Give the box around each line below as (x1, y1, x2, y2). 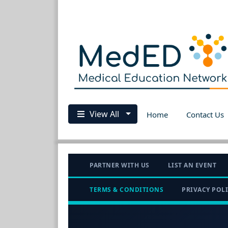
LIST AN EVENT (167, 160, 216, 169)
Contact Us (186, 109, 224, 120)
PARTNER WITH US (90, 160, 150, 169)
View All (90, 108, 119, 120)
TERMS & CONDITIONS (90, 185, 163, 194)
